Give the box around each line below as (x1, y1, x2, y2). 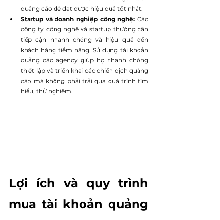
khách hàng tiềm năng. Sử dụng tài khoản (21, 46, 148, 54)
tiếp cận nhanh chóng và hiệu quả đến (21, 35, 148, 43)
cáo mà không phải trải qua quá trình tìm (21, 77, 148, 84)
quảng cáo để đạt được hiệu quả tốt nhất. (21, 4, 143, 12)
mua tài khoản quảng (9, 196, 148, 211)
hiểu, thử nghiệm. (21, 87, 73, 95)
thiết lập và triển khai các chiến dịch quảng (21, 66, 148, 74)
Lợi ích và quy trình (9, 175, 148, 190)
